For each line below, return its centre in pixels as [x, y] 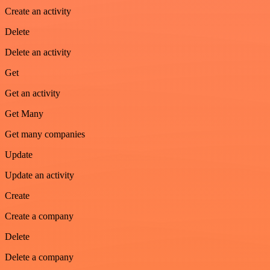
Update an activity [39, 175]
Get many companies [45, 134]
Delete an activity [38, 52]
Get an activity [33, 93]
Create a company [39, 216]
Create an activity [38, 11]
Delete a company [39, 257]
